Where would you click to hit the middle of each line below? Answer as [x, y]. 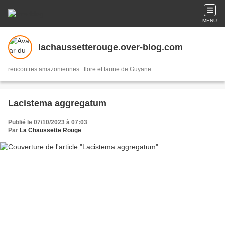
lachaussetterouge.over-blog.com [110, 47]
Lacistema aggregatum [57, 103]
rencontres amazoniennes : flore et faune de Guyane [80, 69]
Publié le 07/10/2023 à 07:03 [48, 122]
